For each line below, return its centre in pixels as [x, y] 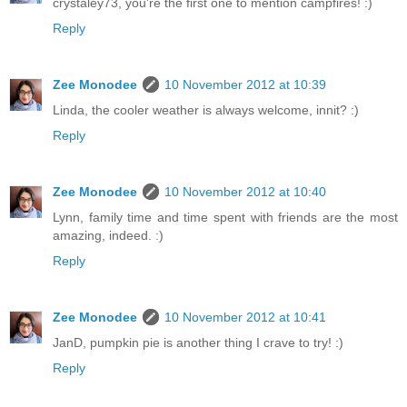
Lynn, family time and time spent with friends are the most [225, 217]
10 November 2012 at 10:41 [245, 317]
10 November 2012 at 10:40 [245, 191]
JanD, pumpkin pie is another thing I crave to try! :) [198, 342]
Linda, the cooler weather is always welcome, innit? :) [206, 109]
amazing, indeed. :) [108, 235]
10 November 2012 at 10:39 [245, 84]
